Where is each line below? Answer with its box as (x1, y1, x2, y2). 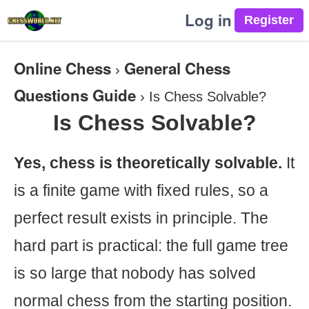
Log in (185, 9, 232, 31)
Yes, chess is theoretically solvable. (14, 154, 282, 172)
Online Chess (14, 57, 111, 79)
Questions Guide (14, 84, 136, 106)
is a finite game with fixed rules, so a (14, 181, 268, 199)
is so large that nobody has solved (14, 264, 256, 282)
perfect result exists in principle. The (14, 209, 268, 227)
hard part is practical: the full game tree (14, 237, 288, 255)
